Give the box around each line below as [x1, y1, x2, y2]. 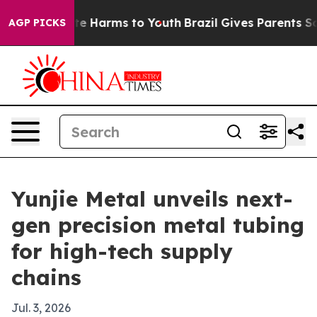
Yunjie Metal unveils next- [11, 185, 293, 212]
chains [11, 264, 81, 291]
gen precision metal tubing [11, 212, 304, 238]
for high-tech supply [11, 238, 233, 265]
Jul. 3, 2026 [11, 301, 71, 315]
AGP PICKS [8, 16, 66, 29]
